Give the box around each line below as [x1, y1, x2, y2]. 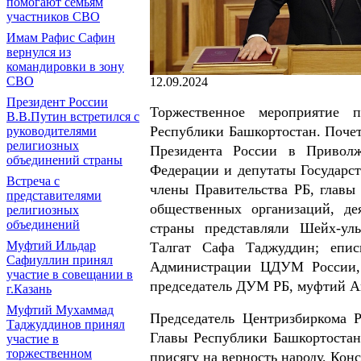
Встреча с [6, 174, 60, 188]
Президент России [6, 95, 108, 109]
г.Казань [6, 282, 52, 296]
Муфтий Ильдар [6, 239, 96, 252]
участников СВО [6, 10, 100, 23]
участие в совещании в [6, 268, 133, 281]
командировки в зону [6, 60, 124, 73]
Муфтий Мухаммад [6, 303, 114, 317]
